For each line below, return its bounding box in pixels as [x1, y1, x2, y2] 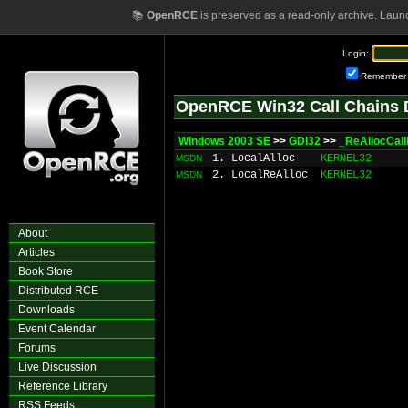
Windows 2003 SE [178, 135, 270, 148]
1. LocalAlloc [212, 152, 295, 165]
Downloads [18, 303, 75, 316]
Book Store [18, 265, 73, 278]
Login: [342, 48, 369, 58]
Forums [18, 342, 56, 354]
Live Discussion [18, 361, 97, 373]
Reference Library [18, 380, 107, 393]
